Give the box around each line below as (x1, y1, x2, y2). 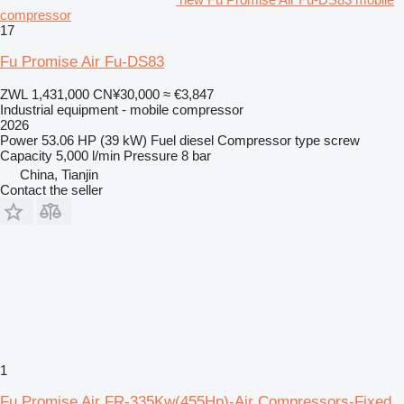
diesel (179, 133, 214, 148)
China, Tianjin (20, 167, 98, 182)
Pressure (124, 148, 178, 163)
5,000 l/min (56, 148, 120, 163)
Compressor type (217, 133, 320, 148)
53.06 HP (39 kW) (41, 133, 147, 148)
